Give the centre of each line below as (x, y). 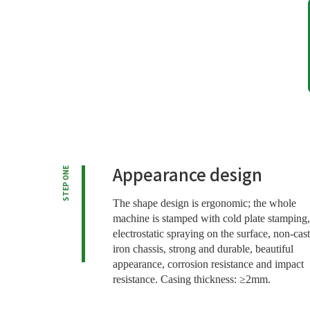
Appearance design (187, 174)
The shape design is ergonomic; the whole (204, 203)
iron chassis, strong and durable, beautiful (203, 249)
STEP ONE (65, 184)
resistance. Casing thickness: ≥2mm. (191, 280)
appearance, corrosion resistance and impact (208, 264)
